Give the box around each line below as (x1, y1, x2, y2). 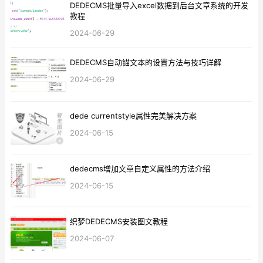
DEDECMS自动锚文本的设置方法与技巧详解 (69, 58, 221, 68)
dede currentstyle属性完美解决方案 (69, 110, 197, 120)
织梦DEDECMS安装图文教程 (69, 216, 168, 226)
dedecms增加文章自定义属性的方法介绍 (69, 163, 210, 173)
